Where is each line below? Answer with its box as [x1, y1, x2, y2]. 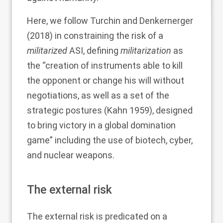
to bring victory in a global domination [27, 120, 176, 130]
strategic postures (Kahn [27, 105, 129, 115]
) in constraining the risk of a [50, 30, 163, 41]
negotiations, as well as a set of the [27, 90, 169, 101]
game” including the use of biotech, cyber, [27, 135, 193, 145]
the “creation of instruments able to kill [27, 60, 183, 71]
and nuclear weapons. [27, 150, 114, 160]
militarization [120, 45, 171, 56]
